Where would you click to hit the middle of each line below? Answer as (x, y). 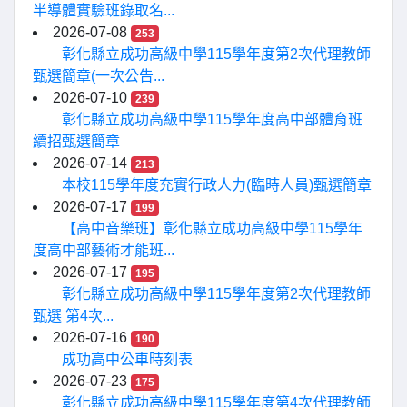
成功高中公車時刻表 (127, 360)
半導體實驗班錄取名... (104, 11)
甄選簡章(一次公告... (99, 76)
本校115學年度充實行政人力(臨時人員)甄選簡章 (217, 185)
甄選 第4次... (73, 316)
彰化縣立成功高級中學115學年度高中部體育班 (212, 120)
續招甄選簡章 (76, 142)
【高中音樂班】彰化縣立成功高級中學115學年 (212, 229)
